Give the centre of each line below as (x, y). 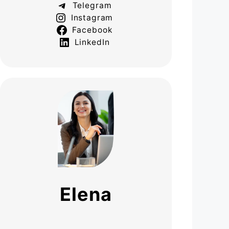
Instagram (92, 18)
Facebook (92, 30)
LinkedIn (92, 42)
